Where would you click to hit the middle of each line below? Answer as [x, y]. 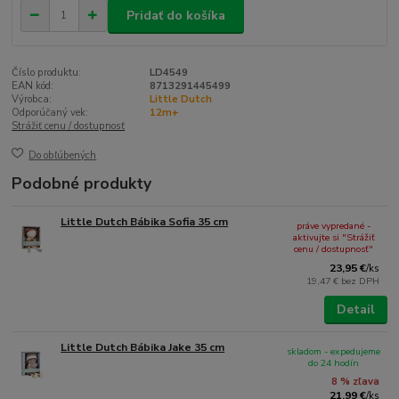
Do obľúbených [63, 155]
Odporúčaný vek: [50, 113]
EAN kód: [33, 86]
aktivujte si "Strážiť [334, 237]
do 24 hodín [334, 363]
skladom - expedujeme [334, 352]
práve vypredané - [334, 225]
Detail [355, 309]
